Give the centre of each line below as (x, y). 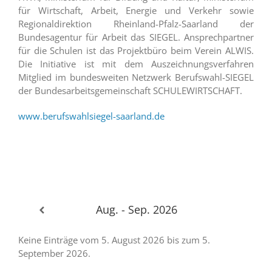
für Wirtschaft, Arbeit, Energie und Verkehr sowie (136, 10)
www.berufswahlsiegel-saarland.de (91, 116)
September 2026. (54, 253)
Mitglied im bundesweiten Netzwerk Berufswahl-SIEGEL (136, 77)
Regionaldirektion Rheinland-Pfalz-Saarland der (136, 23)
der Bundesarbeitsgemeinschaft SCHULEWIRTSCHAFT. (130, 90)
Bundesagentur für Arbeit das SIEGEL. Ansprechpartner (136, 37)
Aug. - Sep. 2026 (136, 209)
